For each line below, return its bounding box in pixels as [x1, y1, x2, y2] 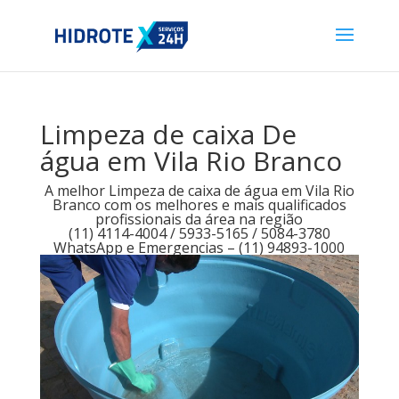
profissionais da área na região [95, 209, 304, 229]
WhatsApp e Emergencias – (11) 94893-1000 [53, 238, 346, 257]
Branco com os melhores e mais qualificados [52, 195, 346, 215]
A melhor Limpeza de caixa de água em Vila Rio [44, 181, 354, 200]
